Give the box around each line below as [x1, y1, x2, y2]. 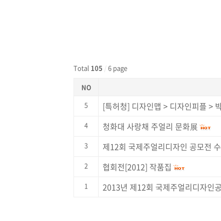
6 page [107, 63, 127, 73]
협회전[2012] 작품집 [103, 160, 172, 173]
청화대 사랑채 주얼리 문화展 [103, 120, 198, 132]
